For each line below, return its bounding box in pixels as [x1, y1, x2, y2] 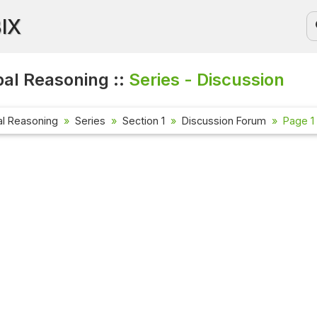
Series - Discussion [129, 69, 285, 90]
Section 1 [122, 115, 165, 127]
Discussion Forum [182, 115, 266, 127]
